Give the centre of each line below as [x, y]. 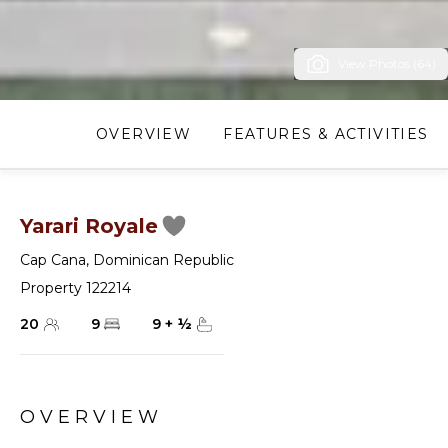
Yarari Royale [89, 226]
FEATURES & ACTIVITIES [326, 134]
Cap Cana [53, 260]
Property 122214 [75, 288]
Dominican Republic [163, 260]
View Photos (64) [387, 63]
